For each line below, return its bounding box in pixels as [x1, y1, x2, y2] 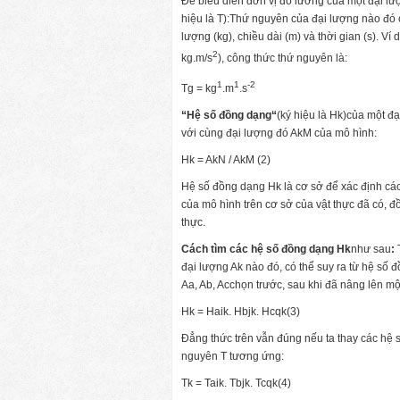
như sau [351, 242, 391, 255]
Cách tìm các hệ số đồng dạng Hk [181, 242, 351, 255]
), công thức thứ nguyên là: [218, 51, 347, 64]
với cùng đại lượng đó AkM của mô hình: [181, 126, 377, 139]
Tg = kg [181, 81, 217, 95]
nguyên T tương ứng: [181, 349, 284, 362]
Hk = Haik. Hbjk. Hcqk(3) [181, 304, 300, 318]
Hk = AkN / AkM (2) [181, 153, 271, 166]
